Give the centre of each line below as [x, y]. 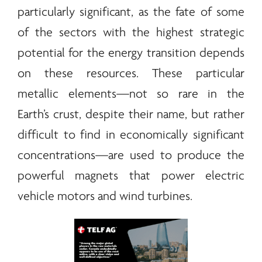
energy [126, 53]
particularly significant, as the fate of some [131, 12]
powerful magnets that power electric [131, 176]
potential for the [63, 53]
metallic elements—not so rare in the [131, 94]
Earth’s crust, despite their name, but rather [131, 115]
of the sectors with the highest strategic [131, 33]
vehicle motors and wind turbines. [105, 196]
